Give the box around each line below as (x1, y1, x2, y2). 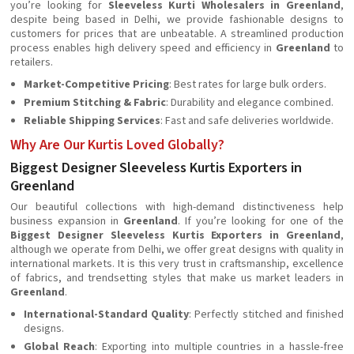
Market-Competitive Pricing (24, 77, 169, 92)
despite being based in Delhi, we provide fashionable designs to (10, 12, 344, 28)
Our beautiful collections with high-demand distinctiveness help (10, 199, 344, 215)
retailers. (10, 55, 53, 70)
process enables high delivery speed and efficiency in (10, 40, 276, 56)
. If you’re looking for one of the (178, 213, 344, 229)
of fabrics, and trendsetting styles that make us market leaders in (10, 270, 344, 286)
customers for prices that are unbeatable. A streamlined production (10, 26, 344, 42)
